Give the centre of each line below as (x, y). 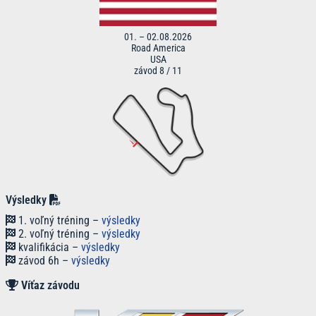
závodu (63, 285)
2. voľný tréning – (59, 233)
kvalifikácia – (48, 247)
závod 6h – (43, 260)
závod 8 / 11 (158, 70)
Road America (158, 48)
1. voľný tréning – (59, 220)
